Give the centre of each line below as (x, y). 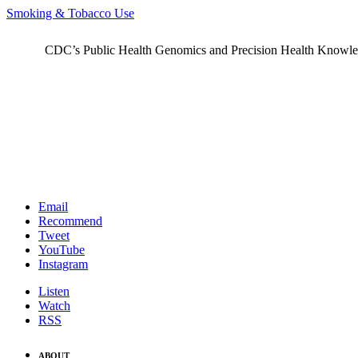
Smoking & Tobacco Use (70, 14)
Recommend (70, 221)
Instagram (63, 265)
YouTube (62, 250)
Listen (54, 292)
